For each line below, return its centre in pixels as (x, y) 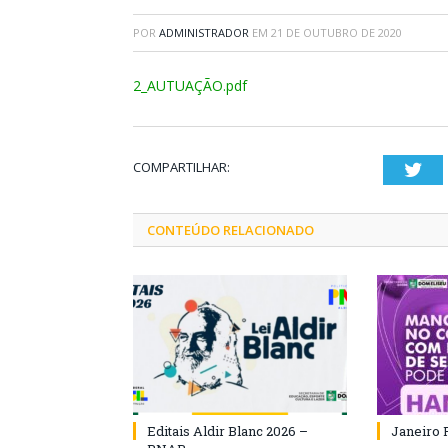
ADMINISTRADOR (204, 32)
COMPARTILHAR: (181, 167)
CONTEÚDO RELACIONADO (230, 230)
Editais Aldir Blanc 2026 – (227, 431)
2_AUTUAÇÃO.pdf (190, 85)
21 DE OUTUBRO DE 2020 (336, 32)
